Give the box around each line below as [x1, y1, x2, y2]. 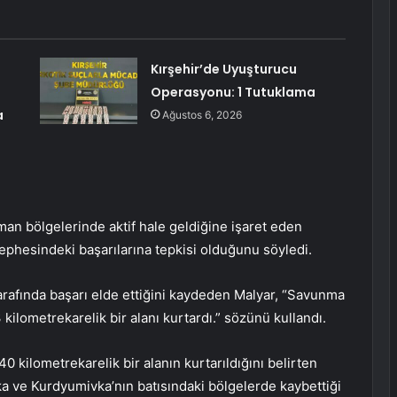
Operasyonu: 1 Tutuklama [150, 83, 315, 102]
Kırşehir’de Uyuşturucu [150, 60, 297, 79]
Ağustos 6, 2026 [161, 108, 242, 122]
